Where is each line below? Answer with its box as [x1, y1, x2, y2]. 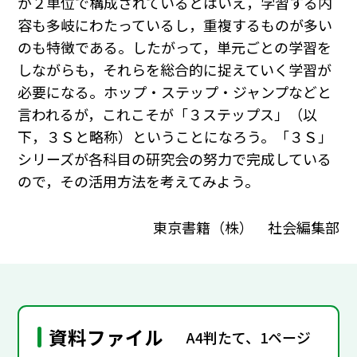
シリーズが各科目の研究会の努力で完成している [18, 148, 332, 170]
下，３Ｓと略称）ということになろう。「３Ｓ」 [18, 126, 333, 147]
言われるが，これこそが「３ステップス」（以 [18, 104, 318, 125]
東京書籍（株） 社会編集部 [152, 216, 339, 237]
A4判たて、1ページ [186, 326, 312, 347]
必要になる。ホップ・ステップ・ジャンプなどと [18, 81, 332, 103]
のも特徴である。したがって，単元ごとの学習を [18, 37, 332, 58]
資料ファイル [49, 324, 164, 351]
